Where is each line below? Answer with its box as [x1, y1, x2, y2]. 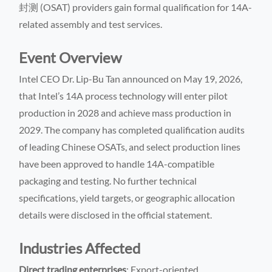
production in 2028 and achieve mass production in [19, 106, 232, 118]
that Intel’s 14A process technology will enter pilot [19, 89, 228, 101]
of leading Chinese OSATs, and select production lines [19, 140, 241, 152]
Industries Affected [19, 239, 141, 257]
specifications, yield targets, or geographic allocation [19, 191, 236, 203]
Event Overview [19, 48, 122, 66]
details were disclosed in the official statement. [19, 208, 212, 220]
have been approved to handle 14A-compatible [19, 157, 215, 169]
